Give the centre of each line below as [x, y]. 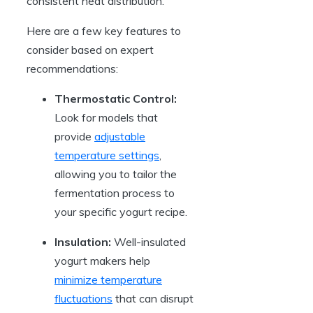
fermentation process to [115, 192]
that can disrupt [153, 298]
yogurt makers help [102, 260]
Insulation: [83, 241]
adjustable [120, 136]
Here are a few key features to [104, 30]
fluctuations [83, 298]
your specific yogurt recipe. [121, 211]
